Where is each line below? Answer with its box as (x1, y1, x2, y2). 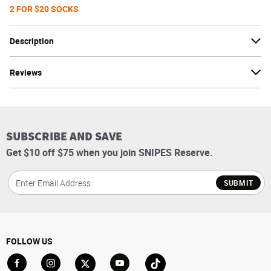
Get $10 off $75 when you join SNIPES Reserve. (6, 146, 213, 160)
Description (10, 35, 54, 47)
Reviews (10, 67, 42, 79)
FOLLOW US (6, 235, 53, 247)
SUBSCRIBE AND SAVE (6, 128, 122, 145)
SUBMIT (223, 177, 253, 188)
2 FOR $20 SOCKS (10, 3, 79, 15)
